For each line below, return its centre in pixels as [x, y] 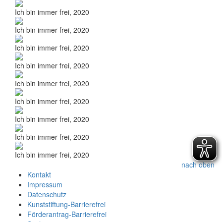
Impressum [45, 184]
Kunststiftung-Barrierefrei [66, 204]
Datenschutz [47, 194]
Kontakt [39, 174]
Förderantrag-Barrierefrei [67, 214]
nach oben [198, 164]
